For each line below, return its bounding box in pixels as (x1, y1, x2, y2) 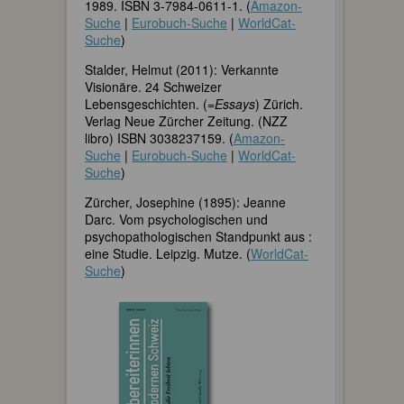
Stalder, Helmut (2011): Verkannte (85, 60, 279, 78)
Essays (215, 94, 255, 113)
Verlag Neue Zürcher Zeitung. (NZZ (85, 111, 288, 130)
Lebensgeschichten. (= (85, 94, 215, 113)
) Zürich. (255, 94, 303, 113)
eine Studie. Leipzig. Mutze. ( (85, 243, 251, 262)
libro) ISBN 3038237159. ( (85, 128, 234, 147)
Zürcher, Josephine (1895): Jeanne (85, 192, 286, 211)
